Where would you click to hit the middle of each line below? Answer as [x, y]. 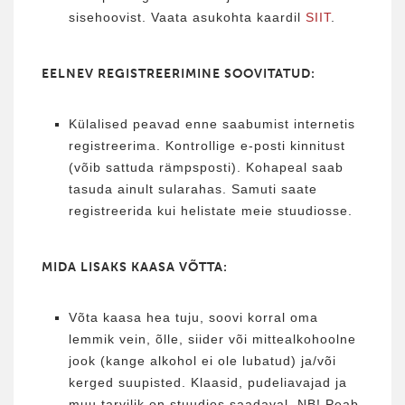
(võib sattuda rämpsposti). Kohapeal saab [206, 167]
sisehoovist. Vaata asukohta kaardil [187, 17]
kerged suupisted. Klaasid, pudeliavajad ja [208, 382]
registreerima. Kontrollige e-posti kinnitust [207, 145]
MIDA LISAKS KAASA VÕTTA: [135, 267]
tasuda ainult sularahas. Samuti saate [193, 188]
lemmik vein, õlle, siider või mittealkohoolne [212, 339]
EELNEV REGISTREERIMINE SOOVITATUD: [179, 73]
